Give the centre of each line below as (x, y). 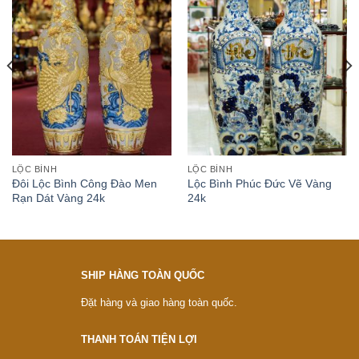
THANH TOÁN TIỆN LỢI (139, 339)
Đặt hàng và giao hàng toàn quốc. (159, 303)
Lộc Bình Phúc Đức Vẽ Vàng (259, 183)
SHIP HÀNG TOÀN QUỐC (142, 275)
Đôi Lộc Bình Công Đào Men (84, 183)
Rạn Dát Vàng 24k (58, 198)
